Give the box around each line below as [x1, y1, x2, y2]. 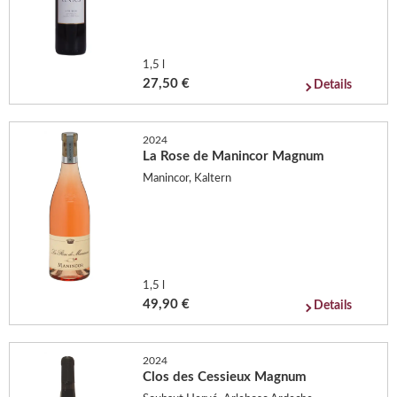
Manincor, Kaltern [143, 173, 232, 184]
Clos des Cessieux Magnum [143, 370, 307, 384]
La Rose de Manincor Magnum [143, 149, 325, 163]
